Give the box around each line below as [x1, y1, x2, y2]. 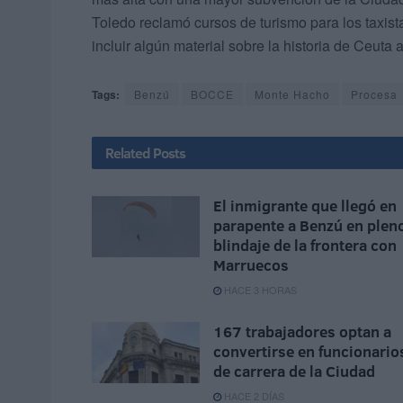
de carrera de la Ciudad [213, 361, 375, 382]
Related [105, 143, 150, 164]
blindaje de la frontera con [213, 235, 397, 256]
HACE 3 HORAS [221, 282, 297, 298]
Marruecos [213, 255, 289, 276]
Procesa [351, 86, 398, 103]
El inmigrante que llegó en [213, 195, 397, 217]
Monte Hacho [255, 86, 330, 103]
